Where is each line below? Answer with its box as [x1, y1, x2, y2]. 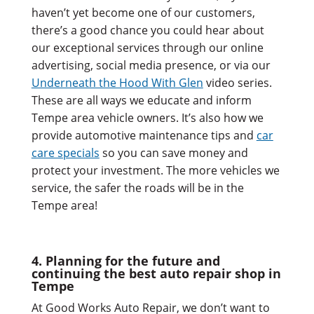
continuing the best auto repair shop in [31, 264, 281, 282]
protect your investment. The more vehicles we [31, 162, 280, 178]
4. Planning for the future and [31, 252, 220, 269]
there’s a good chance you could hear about [31, 22, 264, 38]
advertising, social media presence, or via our [31, 57, 271, 73]
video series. [203, 74, 272, 90]
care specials [31, 144, 100, 161]
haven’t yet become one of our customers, [31, 4, 255, 20]
